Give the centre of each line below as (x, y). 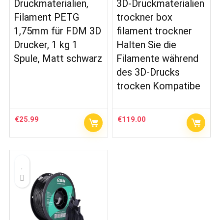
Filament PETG (47, 17)
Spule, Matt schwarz (58, 58)
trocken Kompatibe (159, 86)
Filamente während (158, 58)
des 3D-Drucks (148, 72)
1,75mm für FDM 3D (58, 31)
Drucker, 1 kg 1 (46, 44)
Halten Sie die (147, 44)
